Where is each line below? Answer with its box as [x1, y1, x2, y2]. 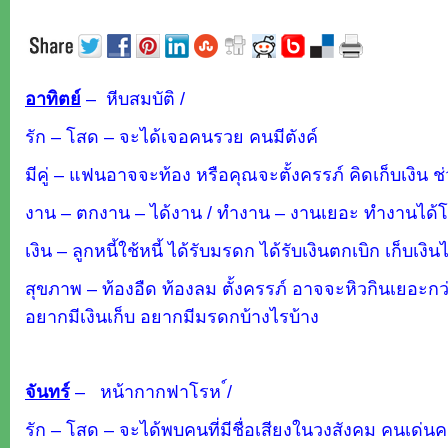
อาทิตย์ [25, 88, 81, 109]
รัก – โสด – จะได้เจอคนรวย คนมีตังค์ [25, 126, 328, 147]
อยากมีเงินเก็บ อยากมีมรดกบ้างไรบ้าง [25, 306, 319, 327]
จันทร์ [25, 381, 70, 402]
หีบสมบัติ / [106, 88, 185, 109]
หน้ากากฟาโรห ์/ [95, 381, 232, 402]
